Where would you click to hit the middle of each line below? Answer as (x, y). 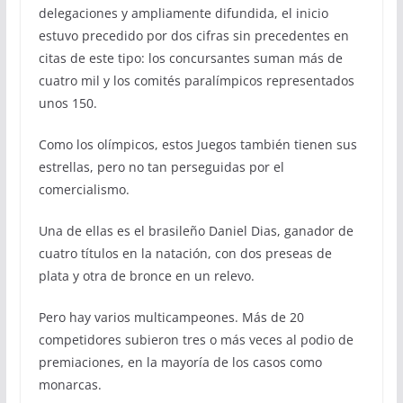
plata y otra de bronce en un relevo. (146, 275)
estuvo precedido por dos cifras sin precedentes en (193, 35)
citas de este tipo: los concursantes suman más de (190, 58)
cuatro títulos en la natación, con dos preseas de (185, 253)
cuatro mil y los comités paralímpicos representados (196, 80)
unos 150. (67, 103)
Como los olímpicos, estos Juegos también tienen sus (197, 144)
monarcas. (70, 384)
